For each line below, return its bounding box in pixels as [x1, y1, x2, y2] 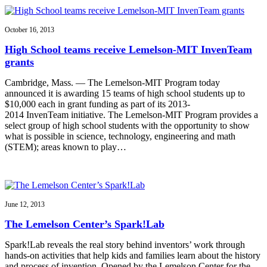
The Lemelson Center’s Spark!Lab [5, 218, 164, 230]
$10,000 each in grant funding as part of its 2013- [5, 98, 190, 109]
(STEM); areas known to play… [5, 141, 126, 152]
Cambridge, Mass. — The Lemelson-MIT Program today [5, 77, 220, 88]
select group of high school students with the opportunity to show [5, 120, 250, 131]
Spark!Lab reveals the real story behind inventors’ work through [5, 239, 245, 250]
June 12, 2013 [5, 200, 45, 209]
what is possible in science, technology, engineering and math [5, 131, 235, 141]
